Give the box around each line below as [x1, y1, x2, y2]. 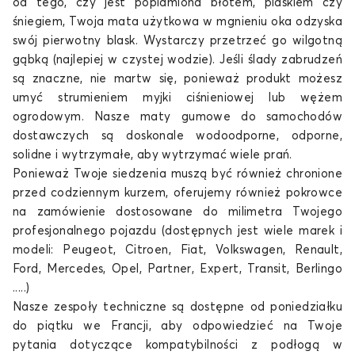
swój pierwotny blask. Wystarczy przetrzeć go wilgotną [13, 35, 342, 47]
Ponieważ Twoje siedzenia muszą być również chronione [13, 168, 342, 180]
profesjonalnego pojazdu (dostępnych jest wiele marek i [13, 225, 342, 237]
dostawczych [13, 130, 90, 142]
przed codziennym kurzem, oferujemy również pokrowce [13, 187, 342, 199]
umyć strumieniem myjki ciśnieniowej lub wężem [13, 92, 342, 104]
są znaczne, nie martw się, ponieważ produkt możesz [13, 73, 342, 85]
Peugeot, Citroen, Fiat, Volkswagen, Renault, [63, 244, 342, 256]
